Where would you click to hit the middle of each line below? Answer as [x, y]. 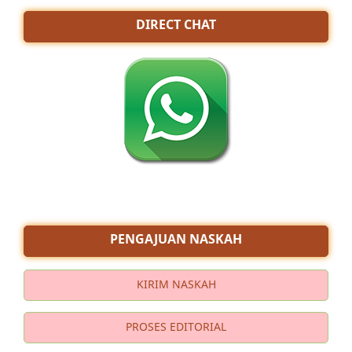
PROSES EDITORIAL [176, 326]
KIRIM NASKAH [176, 284]
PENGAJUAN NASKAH [176, 238]
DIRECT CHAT [176, 24]
